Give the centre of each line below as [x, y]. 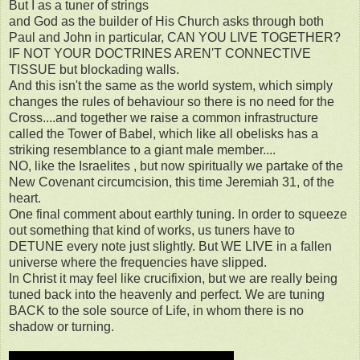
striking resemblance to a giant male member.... [142, 150]
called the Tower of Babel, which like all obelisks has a [164, 134]
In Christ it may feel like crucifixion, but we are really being [173, 279]
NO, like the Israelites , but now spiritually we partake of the [176, 166]
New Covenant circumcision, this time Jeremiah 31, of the [172, 182]
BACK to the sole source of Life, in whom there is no [156, 311]
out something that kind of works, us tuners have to [152, 231]
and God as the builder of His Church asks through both [166, 22]
